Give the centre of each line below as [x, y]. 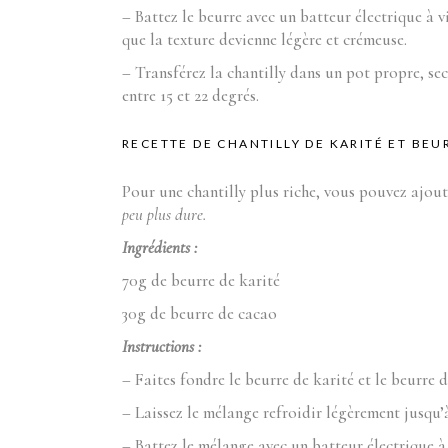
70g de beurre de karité [201, 280]
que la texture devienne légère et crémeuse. [264, 39]
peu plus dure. [164, 214]
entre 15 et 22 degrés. [190, 95]
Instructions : [161, 346]
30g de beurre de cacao [199, 313]
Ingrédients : [159, 247]
